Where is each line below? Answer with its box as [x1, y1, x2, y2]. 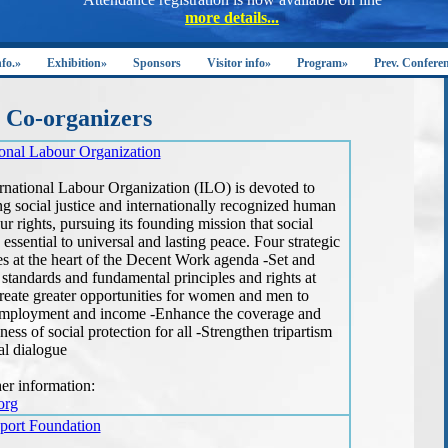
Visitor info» [207, 56, 271, 70]
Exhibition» [47, 56, 107, 70]
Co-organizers [6, 105, 152, 131]
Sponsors [133, 56, 181, 70]
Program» [297, 56, 348, 70]
